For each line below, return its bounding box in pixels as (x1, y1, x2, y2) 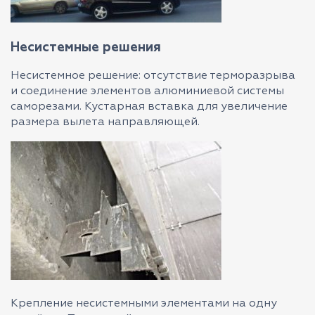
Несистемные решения (11, 41, 161, 54)
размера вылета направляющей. (11, 117, 200, 128)
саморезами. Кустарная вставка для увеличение (11, 101, 288, 112)
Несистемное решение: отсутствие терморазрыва (11, 70, 295, 82)
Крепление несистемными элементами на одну (11, 298, 277, 309)
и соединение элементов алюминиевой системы (11, 86, 284, 97)
